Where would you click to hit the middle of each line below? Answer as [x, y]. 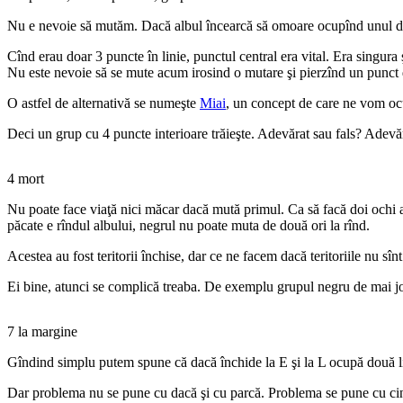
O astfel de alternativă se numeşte [103, 103]
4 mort [26, 178]
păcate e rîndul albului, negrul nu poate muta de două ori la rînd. [188, 225]
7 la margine [42, 331]
